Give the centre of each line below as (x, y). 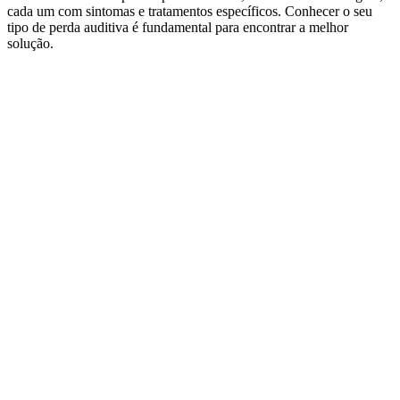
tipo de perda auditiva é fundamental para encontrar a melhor (178, 28)
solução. (30, 44)
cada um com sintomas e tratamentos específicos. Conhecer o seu (190, 12)
